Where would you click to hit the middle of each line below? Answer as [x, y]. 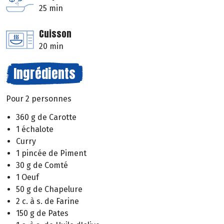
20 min [51, 46]
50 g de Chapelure [49, 189]
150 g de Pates [42, 213]
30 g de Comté [42, 165]
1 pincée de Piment [51, 153]
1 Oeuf [27, 177]
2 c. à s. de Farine [47, 201]
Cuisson [55, 34]
